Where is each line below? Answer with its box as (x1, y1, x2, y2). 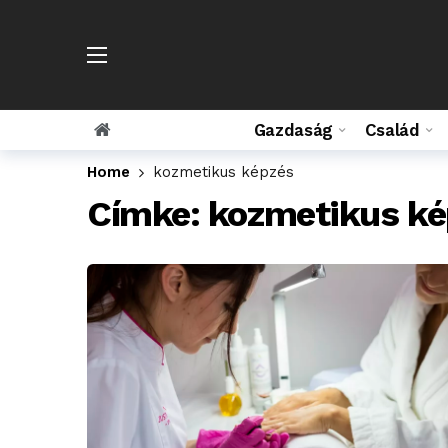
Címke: (87, 193, 208, 235)
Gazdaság (253, 120, 333, 140)
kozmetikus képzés (153, 163, 294, 181)
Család (364, 120, 420, 140)
